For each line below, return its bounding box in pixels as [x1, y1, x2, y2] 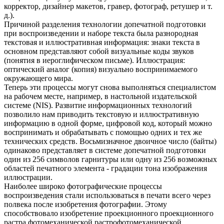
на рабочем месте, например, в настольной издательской [4, 91, 197, 100]
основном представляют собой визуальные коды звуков [4, 46, 194, 55]
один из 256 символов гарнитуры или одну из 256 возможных [4, 154, 217, 163]
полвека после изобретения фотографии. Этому [4, 199, 167, 208]
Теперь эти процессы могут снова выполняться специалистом [4, 82, 216, 91]
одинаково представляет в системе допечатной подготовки [4, 145, 206, 154]
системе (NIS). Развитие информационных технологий [4, 100, 192, 109]
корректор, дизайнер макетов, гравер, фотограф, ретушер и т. [4, 1, 212, 10]
